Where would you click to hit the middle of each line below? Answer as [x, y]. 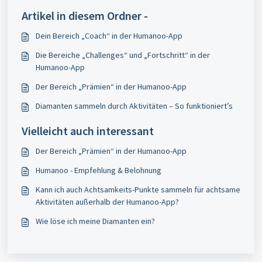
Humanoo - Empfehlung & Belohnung [99, 170]
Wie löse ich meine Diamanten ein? [95, 221]
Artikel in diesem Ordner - [85, 16]
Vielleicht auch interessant [88, 131]
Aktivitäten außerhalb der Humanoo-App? [107, 202]
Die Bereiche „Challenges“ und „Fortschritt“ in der [123, 55]
